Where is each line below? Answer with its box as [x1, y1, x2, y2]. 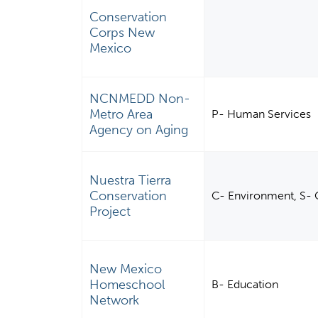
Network [89, 292, 140, 309]
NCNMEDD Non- [89, 91, 191, 107]
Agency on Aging [89, 122, 189, 138]
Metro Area [89, 106, 153, 123]
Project [89, 204, 131, 220]
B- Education [212, 278, 279, 292]
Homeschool [89, 277, 165, 293]
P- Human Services [212, 107, 312, 121]
